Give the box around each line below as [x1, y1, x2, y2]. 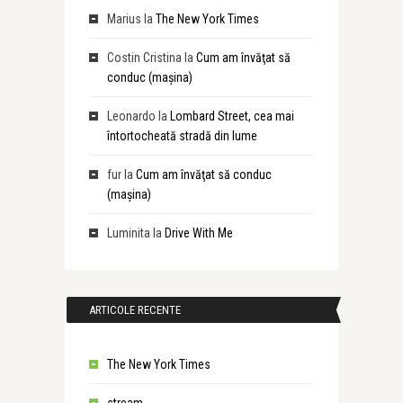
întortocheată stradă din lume [106, 129, 257, 143]
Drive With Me [164, 226, 233, 240]
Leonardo [106, 109, 156, 123]
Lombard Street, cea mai [169, 109, 294, 123]
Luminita [106, 226, 150, 240]
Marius [106, 12, 141, 26]
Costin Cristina [106, 50, 182, 65]
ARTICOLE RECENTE [88, 303, 181, 317]
